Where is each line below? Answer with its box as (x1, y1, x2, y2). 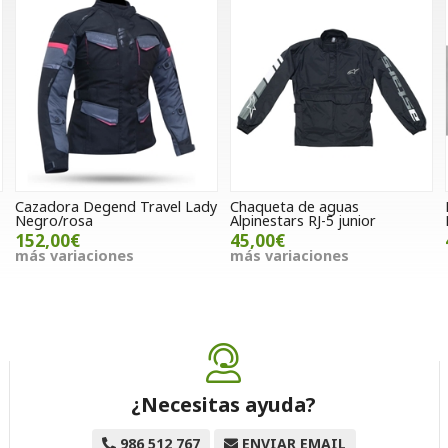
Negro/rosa (14, 211, 93, 231)
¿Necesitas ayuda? (131, 391, 317, 419)
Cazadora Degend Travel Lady (14, 197, 217, 217)
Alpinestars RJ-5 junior (229, 211, 376, 231)
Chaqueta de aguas (229, 197, 359, 217)
